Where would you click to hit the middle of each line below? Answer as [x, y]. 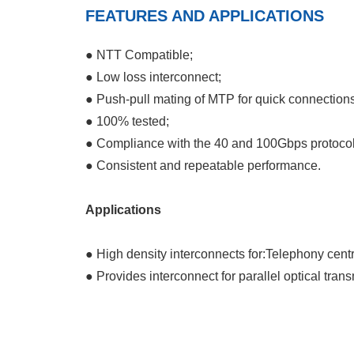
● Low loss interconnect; [153, 77]
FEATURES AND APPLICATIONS [205, 16]
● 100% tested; [127, 121]
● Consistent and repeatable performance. [203, 166]
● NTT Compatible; [139, 55]
